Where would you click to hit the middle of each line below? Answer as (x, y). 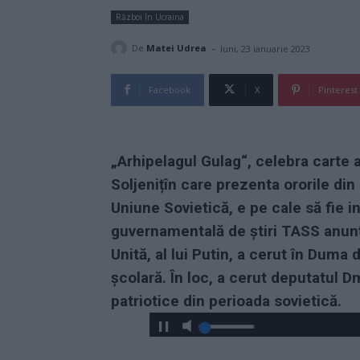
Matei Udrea (176, 48)
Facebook (170, 89)
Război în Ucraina (150, 16)
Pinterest (338, 89)
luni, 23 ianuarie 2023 (265, 48)
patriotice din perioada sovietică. (226, 301)
